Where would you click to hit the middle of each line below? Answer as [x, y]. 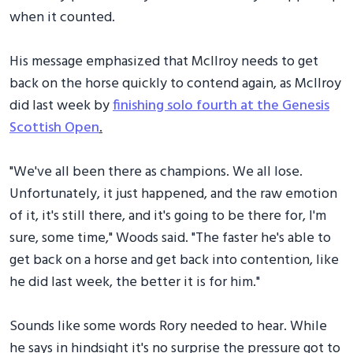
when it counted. [62, 17]
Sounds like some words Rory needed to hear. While [168, 326]
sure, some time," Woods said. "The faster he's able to [170, 238]
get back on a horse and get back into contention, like [174, 260]
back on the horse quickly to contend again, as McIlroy [175, 84]
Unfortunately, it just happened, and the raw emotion [173, 194]
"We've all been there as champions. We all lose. [156, 172]
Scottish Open [54, 128]
